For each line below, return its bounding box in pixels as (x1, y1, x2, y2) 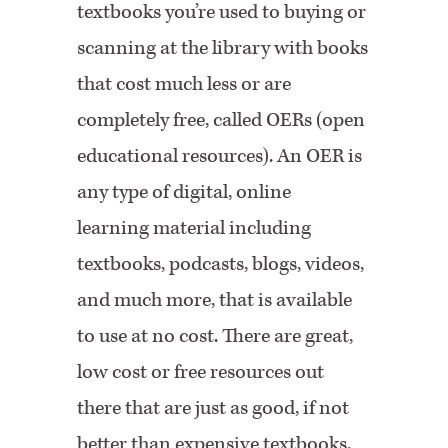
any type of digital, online (77, 179, 292, 205)
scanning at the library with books (77, 35, 369, 61)
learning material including (77, 215, 312, 241)
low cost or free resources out (77, 359, 325, 385)
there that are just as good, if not (77, 395, 350, 421)
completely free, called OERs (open (77, 107, 366, 133)
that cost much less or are (77, 71, 292, 97)
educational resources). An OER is (77, 143, 363, 169)
